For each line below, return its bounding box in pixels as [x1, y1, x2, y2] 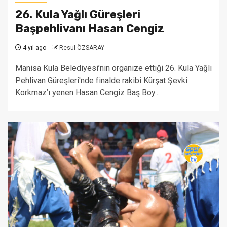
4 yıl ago [21, 44, 46, 51]
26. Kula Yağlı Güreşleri [15, 8, 140, 21]
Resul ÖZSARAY [59, 44, 104, 51]
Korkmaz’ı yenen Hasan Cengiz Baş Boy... [15, 88, 160, 97]
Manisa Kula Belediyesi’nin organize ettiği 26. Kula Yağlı [15, 63, 212, 73]
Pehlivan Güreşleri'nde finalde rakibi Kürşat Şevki [15, 75, 187, 85]
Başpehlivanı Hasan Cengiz [15, 22, 164, 35]
